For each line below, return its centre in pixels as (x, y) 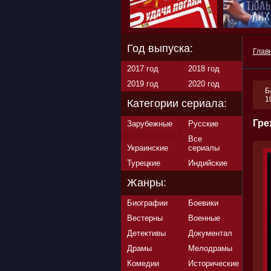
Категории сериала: (177, 103)
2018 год (204, 69)
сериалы (204, 148)
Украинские (147, 148)
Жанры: (146, 183)
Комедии (143, 263)
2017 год (142, 69)
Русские (203, 124)
